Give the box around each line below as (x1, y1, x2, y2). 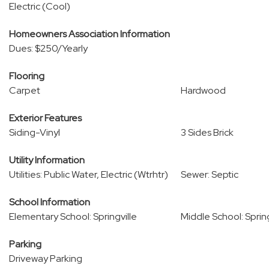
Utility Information (9, 154, 85, 166)
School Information (9, 196, 90, 208)
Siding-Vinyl (9, 126, 60, 139)
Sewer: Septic (180, 168, 238, 181)
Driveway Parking (9, 252, 82, 265)
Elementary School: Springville (9, 210, 137, 223)
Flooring (9, 70, 44, 82)
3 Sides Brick (180, 126, 234, 139)
